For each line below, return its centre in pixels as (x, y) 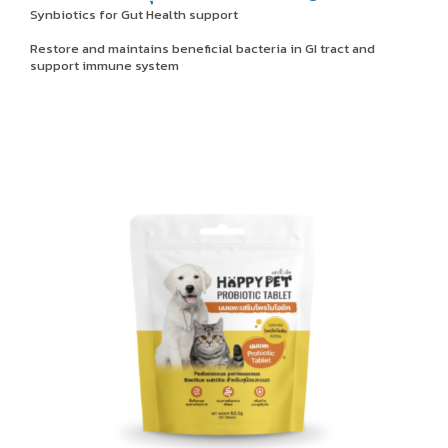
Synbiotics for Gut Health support (134, 14)
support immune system (104, 65)
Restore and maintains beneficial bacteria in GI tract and (202, 48)
